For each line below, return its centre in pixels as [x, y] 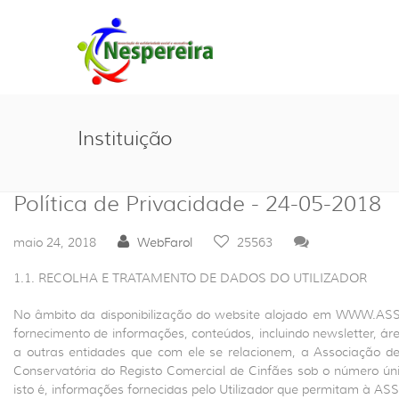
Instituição [125, 138]
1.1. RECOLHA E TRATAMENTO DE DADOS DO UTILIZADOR [190, 278]
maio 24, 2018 [57, 242]
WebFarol [165, 242]
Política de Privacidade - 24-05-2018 [197, 204]
